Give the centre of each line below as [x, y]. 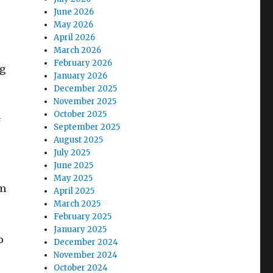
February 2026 [83, 63]
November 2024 [86, 255]
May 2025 [73, 178]
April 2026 [75, 37]
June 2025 [74, 165]
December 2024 [86, 242]
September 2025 [87, 127]
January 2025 [80, 229]
